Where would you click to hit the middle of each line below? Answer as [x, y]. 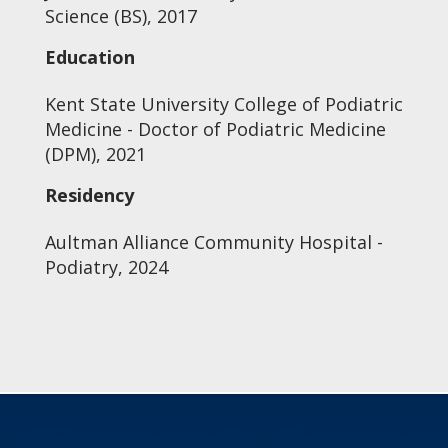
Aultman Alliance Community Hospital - [213, 242]
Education [89, 57]
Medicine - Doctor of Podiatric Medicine [215, 129]
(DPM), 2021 [95, 154]
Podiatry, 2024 [106, 267]
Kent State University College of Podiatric [223, 104]
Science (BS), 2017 [120, 16]
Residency [89, 195]
